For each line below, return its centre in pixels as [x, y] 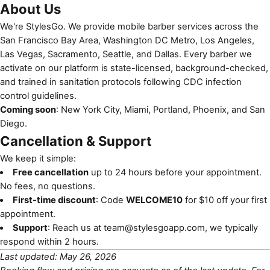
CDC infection [212, 82]
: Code [111, 200]
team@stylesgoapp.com [154, 228]
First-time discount [54, 200]
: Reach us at [75, 228]
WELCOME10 [154, 200]
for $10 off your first [224, 200]
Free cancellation [50, 172]
